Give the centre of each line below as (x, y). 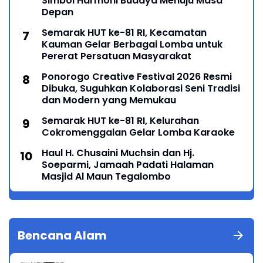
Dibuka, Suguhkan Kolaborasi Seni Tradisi (141, 88)
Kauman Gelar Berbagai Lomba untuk (132, 44)
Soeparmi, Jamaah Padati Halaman (128, 164)
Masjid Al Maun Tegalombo (106, 176)
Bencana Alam (62, 235)
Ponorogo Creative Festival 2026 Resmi (137, 76)
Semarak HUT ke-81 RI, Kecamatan (124, 32)
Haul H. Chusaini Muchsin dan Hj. (118, 153)
